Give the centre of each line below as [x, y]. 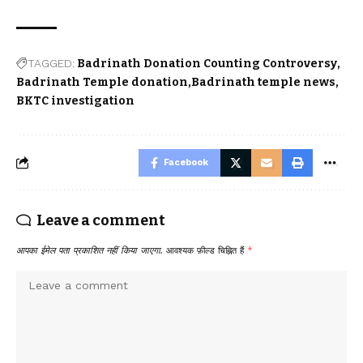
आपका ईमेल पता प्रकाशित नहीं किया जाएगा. [90, 250]
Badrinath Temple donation [102, 82]
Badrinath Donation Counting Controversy [207, 63]
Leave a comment [101, 220]
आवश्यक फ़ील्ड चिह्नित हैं [207, 250]
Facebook [186, 162]
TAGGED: [51, 63]
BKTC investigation [75, 100]
